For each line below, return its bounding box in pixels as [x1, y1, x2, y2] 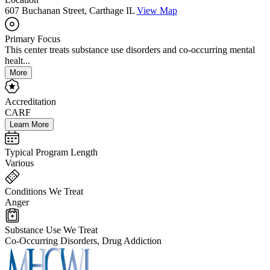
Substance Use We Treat [5, 225, 98, 236]
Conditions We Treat [5, 186, 83, 197]
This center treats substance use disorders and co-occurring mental [5, 45, 255, 55]
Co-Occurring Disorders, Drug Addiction [5, 236, 162, 246]
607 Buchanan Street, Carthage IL [5, 5, 134, 16]
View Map [137, 5, 177, 16]
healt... [5, 55, 30, 66]
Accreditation [5, 96, 56, 107]
